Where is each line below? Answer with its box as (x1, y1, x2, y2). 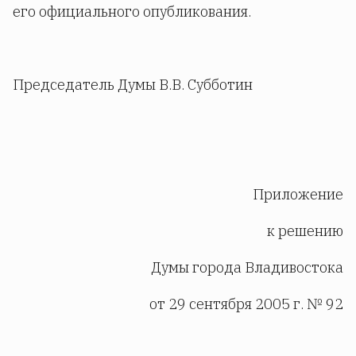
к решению (267, 222, 343, 240)
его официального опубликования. (13, 2, 251, 21)
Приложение (253, 185, 343, 203)
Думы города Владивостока (151, 258, 343, 277)
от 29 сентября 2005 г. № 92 (149, 295, 343, 313)
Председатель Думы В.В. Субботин (13, 75, 253, 94)
